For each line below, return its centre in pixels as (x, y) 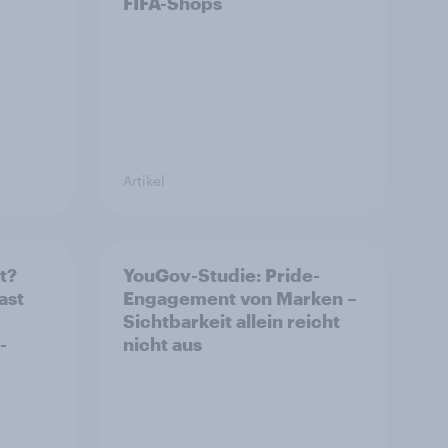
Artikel (144, 181)
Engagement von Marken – (240, 298)
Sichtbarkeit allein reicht (231, 321)
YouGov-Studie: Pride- (221, 275)
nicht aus (162, 344)
